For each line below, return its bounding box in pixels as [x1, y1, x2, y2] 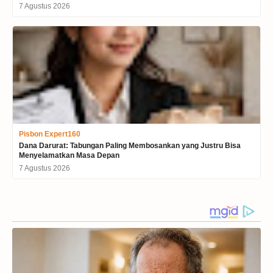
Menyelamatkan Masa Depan [19, 151, 119, 160]
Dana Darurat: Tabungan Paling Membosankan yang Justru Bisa [19, 141, 241, 151]
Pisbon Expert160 [19, 130, 80, 139]
